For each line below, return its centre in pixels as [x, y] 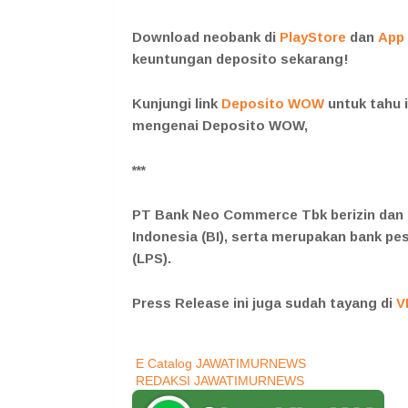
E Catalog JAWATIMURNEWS [221, 364]
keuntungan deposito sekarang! [240, 59]
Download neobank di [204, 37]
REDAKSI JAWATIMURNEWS [220, 381]
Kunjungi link [177, 104]
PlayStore [311, 37]
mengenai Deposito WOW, [222, 126]
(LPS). [152, 259]
